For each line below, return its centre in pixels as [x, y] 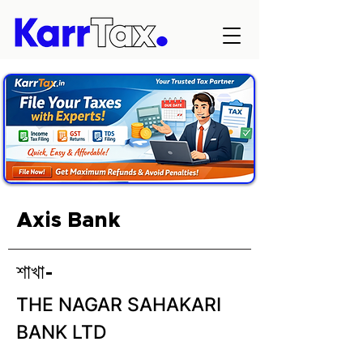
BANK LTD [62, 332]
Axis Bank [68, 220]
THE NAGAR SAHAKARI [119, 305]
